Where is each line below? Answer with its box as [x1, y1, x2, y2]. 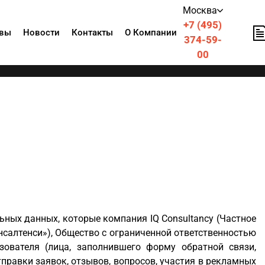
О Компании [124, 27, 177, 38]
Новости [22, 27, 60, 38]
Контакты [71, 27, 113, 38]
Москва [182, 4, 217, 16]
